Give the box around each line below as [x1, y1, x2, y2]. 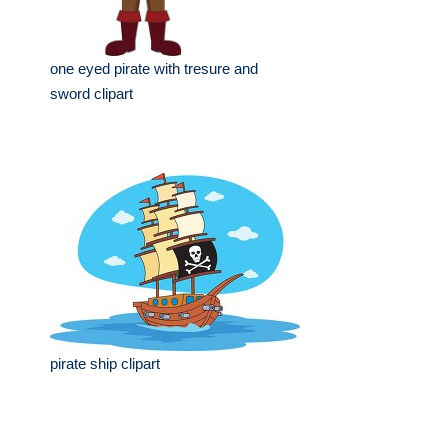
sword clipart [50, 85, 133, 102]
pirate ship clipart [50, 355, 160, 372]
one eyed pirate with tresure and [50, 60, 258, 77]
